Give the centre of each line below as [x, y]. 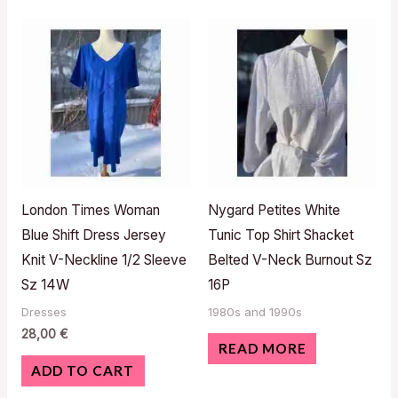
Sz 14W [45, 285]
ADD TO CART [83, 371]
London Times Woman [90, 211]
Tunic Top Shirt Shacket [281, 235]
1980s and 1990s [255, 312]
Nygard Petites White [274, 211]
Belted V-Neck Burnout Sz [290, 260]
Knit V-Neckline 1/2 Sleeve [103, 260]
